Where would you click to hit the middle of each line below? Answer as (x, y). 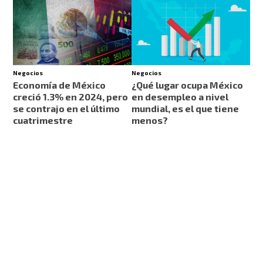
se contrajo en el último (67, 109)
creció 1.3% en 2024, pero (71, 97)
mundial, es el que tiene (185, 109)
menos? (150, 120)
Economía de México (60, 85)
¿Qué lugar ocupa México (187, 85)
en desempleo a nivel (180, 97)
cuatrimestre (43, 120)
